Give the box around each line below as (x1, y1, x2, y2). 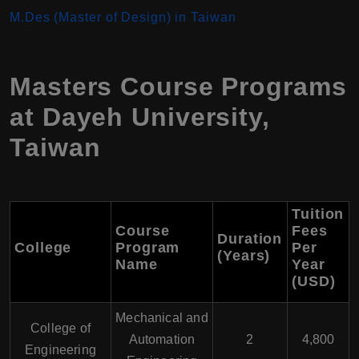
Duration (217, 231, 283, 247)
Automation (128, 333, 196, 346)
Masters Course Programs (10, 72, 347, 101)
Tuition (292, 206, 345, 222)
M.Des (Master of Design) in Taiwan (10, 10, 236, 24)
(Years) (217, 248, 271, 264)
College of (30, 321, 91, 335)
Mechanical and (115, 311, 208, 325)
